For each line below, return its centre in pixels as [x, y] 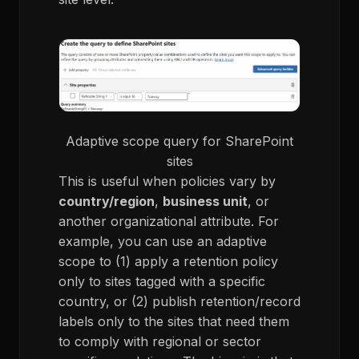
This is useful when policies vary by [167, 181]
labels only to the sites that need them [174, 321]
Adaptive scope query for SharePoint [179, 141]
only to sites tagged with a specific [162, 281]
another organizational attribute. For [169, 221]
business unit [205, 201]
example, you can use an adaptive [163, 241]
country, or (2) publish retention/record [179, 301]
